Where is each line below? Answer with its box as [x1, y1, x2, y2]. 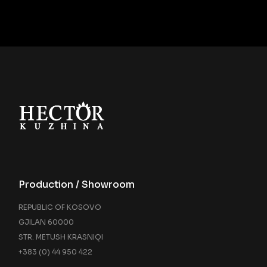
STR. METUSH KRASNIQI [18, 232, 104, 241]
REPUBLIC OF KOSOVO [18, 202, 102, 212]
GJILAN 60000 [18, 217, 74, 226]
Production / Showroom [18, 178, 135, 191]
